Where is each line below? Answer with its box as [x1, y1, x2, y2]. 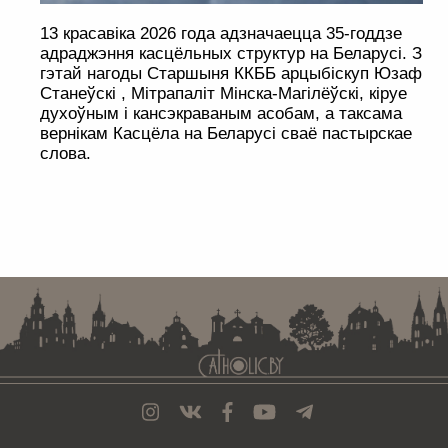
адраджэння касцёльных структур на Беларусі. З [40, 44, 422, 64]
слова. [40, 144, 91, 164]
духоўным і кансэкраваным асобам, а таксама [40, 104, 402, 124]
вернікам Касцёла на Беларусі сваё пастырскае [40, 124, 412, 144]
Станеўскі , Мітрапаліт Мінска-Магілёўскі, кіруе [40, 84, 407, 104]
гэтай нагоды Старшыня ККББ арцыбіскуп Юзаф [40, 64, 422, 84]
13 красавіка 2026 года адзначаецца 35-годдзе [40, 24, 402, 44]
